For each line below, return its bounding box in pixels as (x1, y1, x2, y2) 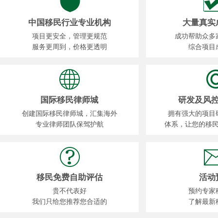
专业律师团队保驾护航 (35, 121, 104, 128)
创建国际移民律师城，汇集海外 (21, 110, 117, 117)
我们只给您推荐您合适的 (32, 198, 107, 205)
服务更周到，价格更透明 (32, 43, 107, 51)
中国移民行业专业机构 (28, 18, 111, 27)
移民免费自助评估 (36, 173, 103, 182)
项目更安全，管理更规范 (32, 33, 107, 40)
